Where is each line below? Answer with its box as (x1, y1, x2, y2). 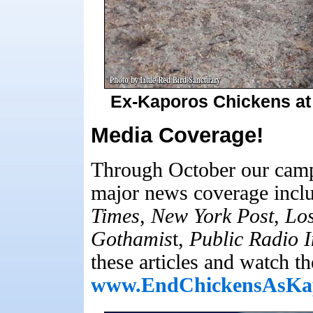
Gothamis (91, 228, 173, 250)
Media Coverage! (91, 123, 263, 147)
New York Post (151, 205, 274, 227)
